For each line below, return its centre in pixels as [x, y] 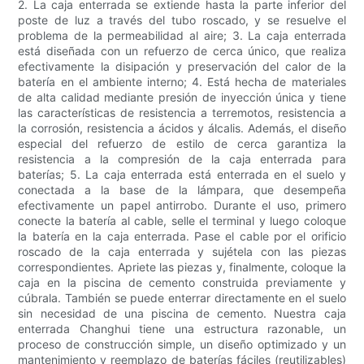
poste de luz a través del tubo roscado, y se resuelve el [182, 20]
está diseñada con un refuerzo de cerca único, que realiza [182, 51]
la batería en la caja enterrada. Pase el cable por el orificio [182, 236]
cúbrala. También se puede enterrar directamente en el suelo [182, 298]
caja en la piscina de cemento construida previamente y [182, 283]
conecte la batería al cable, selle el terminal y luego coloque [182, 221]
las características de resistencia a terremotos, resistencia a [182, 113]
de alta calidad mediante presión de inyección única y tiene [182, 97]
